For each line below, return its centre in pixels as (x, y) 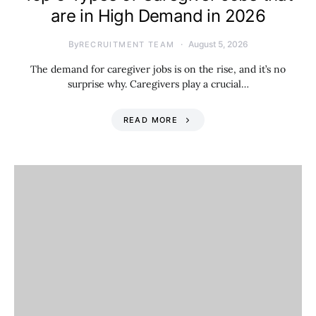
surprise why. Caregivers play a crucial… (158, 84)
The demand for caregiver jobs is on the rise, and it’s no (158, 69)
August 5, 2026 (218, 44)
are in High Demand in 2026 (158, 16)
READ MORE (150, 120)
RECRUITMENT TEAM (127, 44)
